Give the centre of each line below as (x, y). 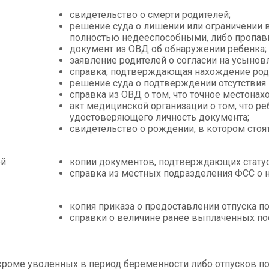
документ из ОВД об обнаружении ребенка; (168, 49)
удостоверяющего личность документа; (159, 118)
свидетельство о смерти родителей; (150, 15)
